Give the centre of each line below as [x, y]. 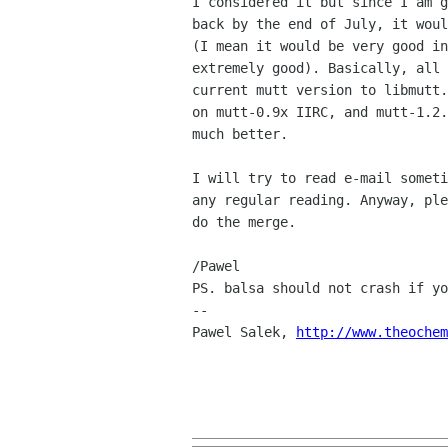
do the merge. [244, 222]
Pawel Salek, [244, 332]
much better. [240, 134]
